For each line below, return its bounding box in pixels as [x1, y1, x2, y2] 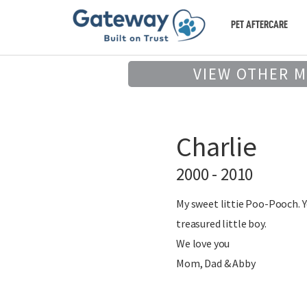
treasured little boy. [176, 217, 267, 230]
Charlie [176, 130, 257, 164]
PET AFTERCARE [231, 19, 288, 31]
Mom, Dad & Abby [176, 256, 256, 270]
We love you [176, 236, 230, 250]
